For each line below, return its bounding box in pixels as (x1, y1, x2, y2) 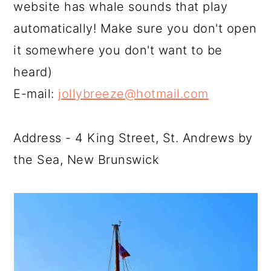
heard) (13, 65, 53, 79)
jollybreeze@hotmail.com (58, 87, 209, 101)
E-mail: (13, 87, 59, 101)
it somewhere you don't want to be (13, 43, 223, 57)
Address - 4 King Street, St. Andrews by (13, 131, 253, 145)
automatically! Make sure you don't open (13, 21, 257, 36)
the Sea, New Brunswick (13, 152, 160, 167)
